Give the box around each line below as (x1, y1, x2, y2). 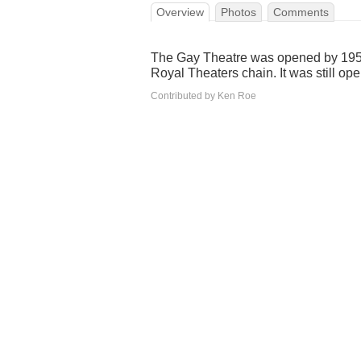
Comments (273, 6, 329, 19)
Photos (221, 6, 256, 19)
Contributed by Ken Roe (151, 90, 256, 102)
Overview (156, 6, 204, 19)
